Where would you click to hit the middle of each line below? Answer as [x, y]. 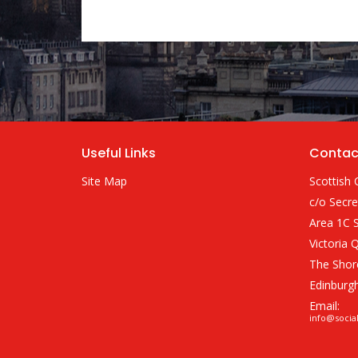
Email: [324, 306]
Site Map [104, 181]
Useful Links [119, 153]
